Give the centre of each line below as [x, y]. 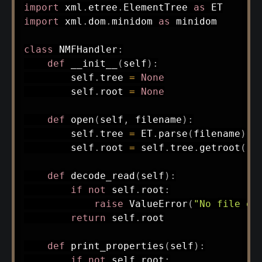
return [88, 218]
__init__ [94, 64]
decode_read [103, 176]
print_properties [117, 246]
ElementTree [158, 8]
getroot [220, 148]
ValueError [155, 204]
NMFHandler [88, 50]
